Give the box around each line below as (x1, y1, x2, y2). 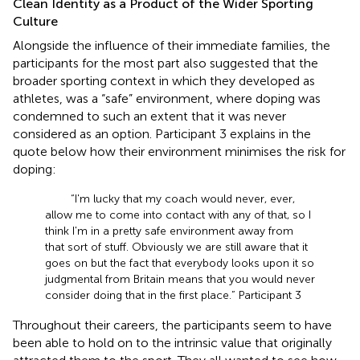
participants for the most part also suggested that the (13, 55, 318, 71)
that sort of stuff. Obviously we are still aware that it (45, 239, 308, 254)
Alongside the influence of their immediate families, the (13, 37, 330, 53)
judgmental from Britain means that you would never (45, 272, 315, 286)
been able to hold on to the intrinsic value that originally (13, 334, 332, 350)
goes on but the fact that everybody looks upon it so (45, 256, 314, 270)
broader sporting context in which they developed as (13, 72, 315, 88)
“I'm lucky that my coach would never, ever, (71, 191, 295, 206)
